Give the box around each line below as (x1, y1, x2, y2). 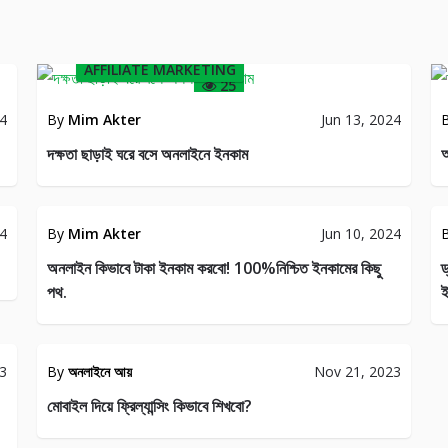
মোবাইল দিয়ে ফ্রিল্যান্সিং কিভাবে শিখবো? (47, 395, 253, 417)
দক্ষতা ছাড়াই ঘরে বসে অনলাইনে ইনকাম (47, 143, 249, 165)
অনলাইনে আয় (68, 362, 133, 381)
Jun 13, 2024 (320, 110, 401, 129)
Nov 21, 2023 (313, 362, 401, 381)
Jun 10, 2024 (320, 224, 401, 243)
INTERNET (341, 174, 413, 193)
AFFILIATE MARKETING (84, 60, 237, 79)
